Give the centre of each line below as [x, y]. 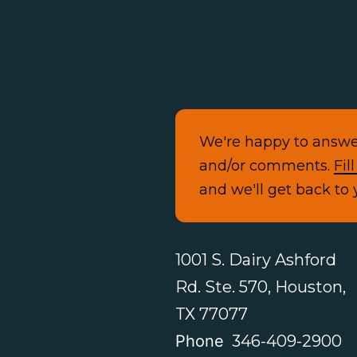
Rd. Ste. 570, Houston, [260, 286]
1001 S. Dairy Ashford [255, 259]
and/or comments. [266, 165]
